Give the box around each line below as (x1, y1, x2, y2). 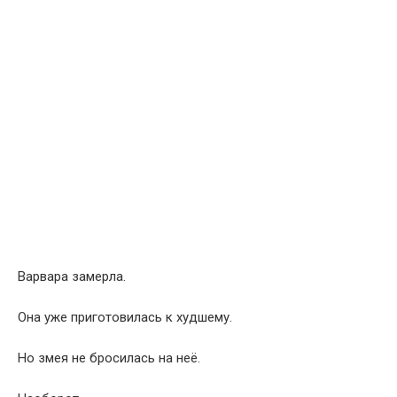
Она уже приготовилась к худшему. (18, 308, 232, 325)
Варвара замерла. (18, 268, 126, 284)
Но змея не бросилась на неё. (18, 349, 200, 366)
